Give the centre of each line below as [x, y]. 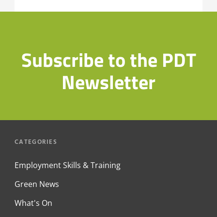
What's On [33, 203]
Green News [37, 184]
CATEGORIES [36, 142]
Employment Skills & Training [68, 165]
